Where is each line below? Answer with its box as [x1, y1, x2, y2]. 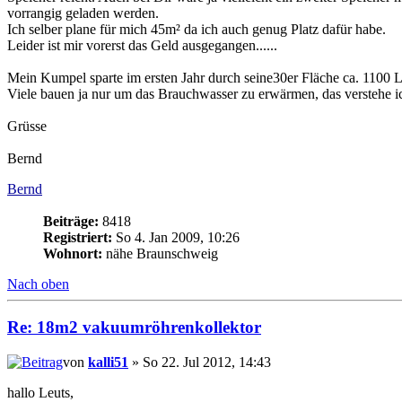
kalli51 [88, 354, 128, 371]
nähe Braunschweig [102, 245, 218, 261]
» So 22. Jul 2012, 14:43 [128, 354, 271, 371]
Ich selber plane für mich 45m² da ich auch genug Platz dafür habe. [7, 21, 386, 37]
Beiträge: [43, 213, 99, 229]
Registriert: [43, 229, 112, 245]
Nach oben [7, 275, 69, 292]
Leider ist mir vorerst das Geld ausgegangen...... [7, 37, 277, 53]
